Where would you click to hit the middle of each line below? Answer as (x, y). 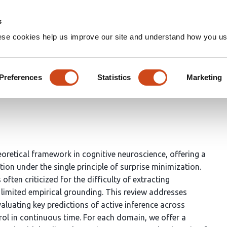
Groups (208, 15)
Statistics (114, 77)
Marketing (204, 77)
